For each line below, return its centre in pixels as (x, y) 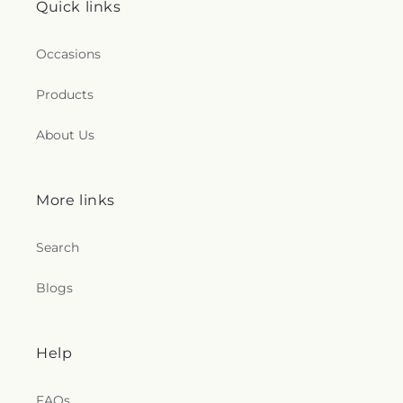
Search (58, 247)
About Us (65, 135)
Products (65, 94)
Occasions (68, 54)
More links (76, 200)
